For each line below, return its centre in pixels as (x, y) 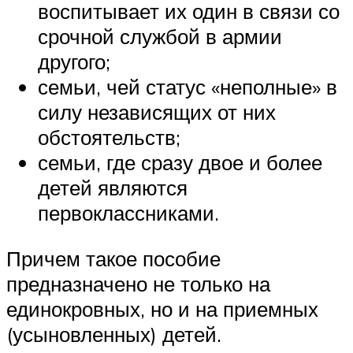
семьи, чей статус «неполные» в (188, 87)
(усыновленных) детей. (114, 334)
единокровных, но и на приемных (162, 309)
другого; (74, 62)
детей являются (113, 188)
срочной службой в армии (160, 37)
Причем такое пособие (113, 258)
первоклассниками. (128, 213)
